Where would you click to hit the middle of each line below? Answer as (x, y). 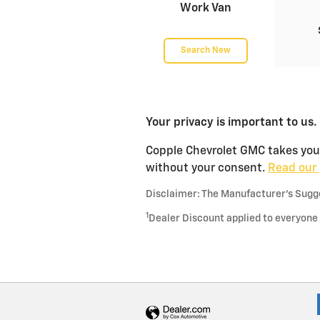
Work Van (206, 9)
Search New (206, 50)
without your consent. (207, 169)
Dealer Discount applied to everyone (233, 219)
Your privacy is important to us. (231, 123)
